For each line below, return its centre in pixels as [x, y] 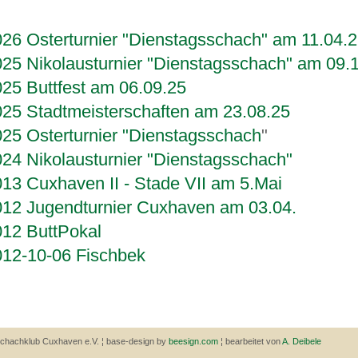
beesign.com [195, 341]
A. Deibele [302, 341]
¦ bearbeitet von [251, 341]
